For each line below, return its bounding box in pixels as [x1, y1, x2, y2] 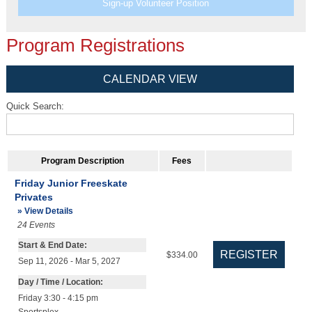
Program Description [41, 157, 125, 166]
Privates [14, 192, 53, 203]
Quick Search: [6, 101, 64, 112]
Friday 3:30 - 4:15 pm [17, 294, 98, 303]
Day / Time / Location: [17, 278, 103, 287]
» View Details [17, 206, 73, 217]
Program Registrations [6, 36, 185, 56]
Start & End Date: [17, 241, 87, 250]
